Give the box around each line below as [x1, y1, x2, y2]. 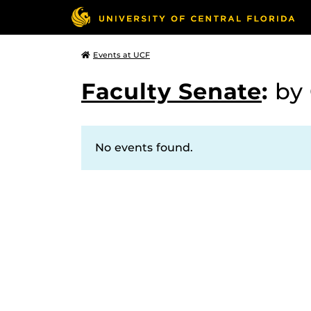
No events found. [95, 141, 193, 154]
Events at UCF [93, 50, 150, 60]
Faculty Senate [81, 78, 262, 105]
